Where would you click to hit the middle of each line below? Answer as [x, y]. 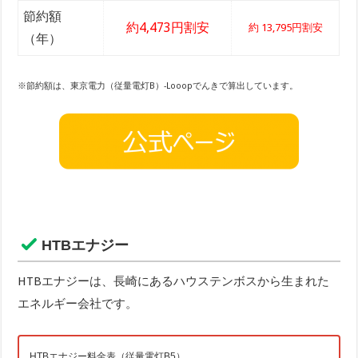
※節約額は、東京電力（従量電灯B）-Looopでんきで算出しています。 [158, 86]
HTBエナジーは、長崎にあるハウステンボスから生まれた [174, 282]
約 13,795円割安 [285, 27]
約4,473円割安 [167, 27]
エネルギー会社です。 [78, 304]
